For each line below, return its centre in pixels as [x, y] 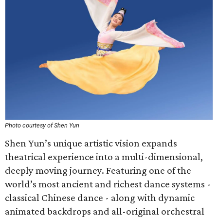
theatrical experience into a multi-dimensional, [104, 157]
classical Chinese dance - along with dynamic [100, 198]
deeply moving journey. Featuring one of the [98, 170]
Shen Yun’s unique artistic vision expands [91, 143]
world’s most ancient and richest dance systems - [108, 184]
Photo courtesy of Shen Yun [42, 125]
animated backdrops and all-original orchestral [105, 211]
